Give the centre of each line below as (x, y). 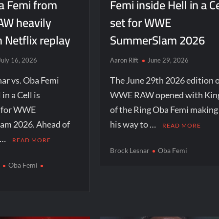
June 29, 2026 (168, 60)
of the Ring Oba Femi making (164, 109)
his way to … (133, 124)
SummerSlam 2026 (157, 40)
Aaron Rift (124, 60)
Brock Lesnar (130, 150)
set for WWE (140, 22)
